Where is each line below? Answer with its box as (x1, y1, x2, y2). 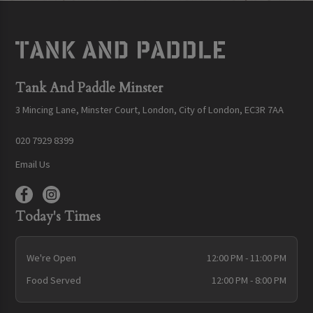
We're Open (26, 251, 76, 264)
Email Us (15, 157, 51, 170)
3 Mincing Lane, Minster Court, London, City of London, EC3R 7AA (15, 103, 284, 117)
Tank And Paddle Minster (15, 78, 163, 97)
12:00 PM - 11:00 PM (207, 251, 287, 264)
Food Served (26, 274, 81, 287)
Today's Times (15, 208, 101, 226)
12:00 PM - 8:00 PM (212, 274, 287, 287)
